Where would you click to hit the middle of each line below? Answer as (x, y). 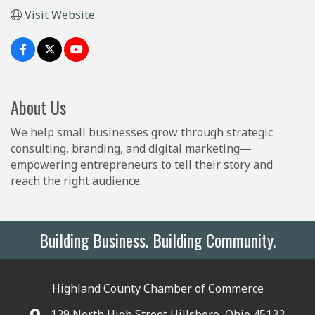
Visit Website (60, 14)
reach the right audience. (76, 180)
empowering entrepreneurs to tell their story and (142, 164)
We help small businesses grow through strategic (142, 132)
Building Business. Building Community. (157, 239)
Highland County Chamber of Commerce (157, 288)
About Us (38, 107)
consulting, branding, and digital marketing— (131, 148)
